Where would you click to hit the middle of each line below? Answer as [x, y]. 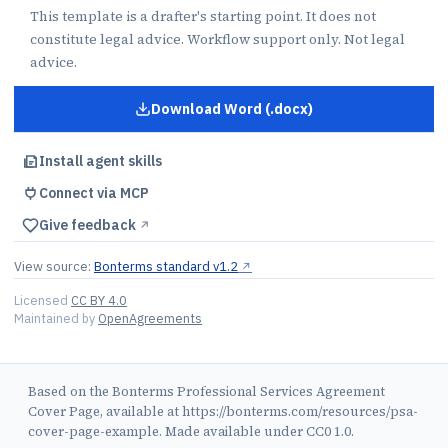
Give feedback [89, 225]
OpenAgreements [150, 318]
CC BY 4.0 [99, 300]
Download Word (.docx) [232, 109]
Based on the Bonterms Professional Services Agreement [206, 391]
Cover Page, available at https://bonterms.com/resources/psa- [223, 411]
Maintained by [56, 318]
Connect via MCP [94, 193]
